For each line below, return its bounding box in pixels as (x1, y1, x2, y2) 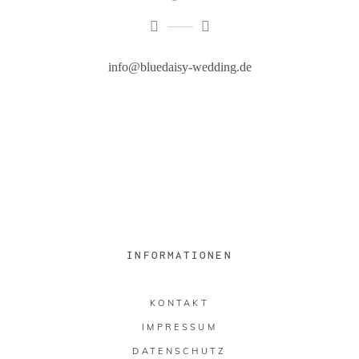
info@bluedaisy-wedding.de (107, 60, 252, 74)
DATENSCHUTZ (132, 345, 227, 357)
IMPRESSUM (142, 321, 217, 333)
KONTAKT (149, 297, 210, 309)
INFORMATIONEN (127, 248, 232, 261)
